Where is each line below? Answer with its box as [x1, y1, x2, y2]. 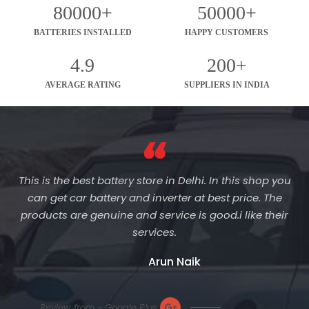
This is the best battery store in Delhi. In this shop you [18, 173, 291, 188]
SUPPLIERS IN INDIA [183, 80, 270, 90]
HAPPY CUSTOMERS [185, 28, 268, 38]
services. [132, 225, 177, 240]
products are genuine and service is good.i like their [21, 208, 288, 223]
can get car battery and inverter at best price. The [27, 190, 282, 206]
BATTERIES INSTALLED [33, 28, 132, 38]
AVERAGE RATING [44, 80, 121, 90]
